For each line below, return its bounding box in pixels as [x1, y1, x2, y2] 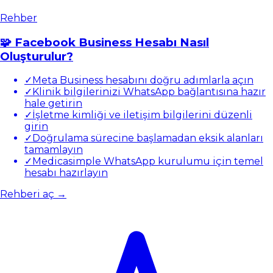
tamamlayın [24, 144, 83, 156]
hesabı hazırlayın [24, 167, 108, 179]
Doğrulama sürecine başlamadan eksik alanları [32, 132, 263, 144]
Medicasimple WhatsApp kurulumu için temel [32, 155, 263, 168]
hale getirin [24, 97, 82, 110]
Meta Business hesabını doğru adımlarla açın [32, 74, 253, 87]
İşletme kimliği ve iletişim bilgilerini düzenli [32, 109, 252, 121]
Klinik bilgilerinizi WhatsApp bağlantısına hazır [32, 86, 266, 98]
